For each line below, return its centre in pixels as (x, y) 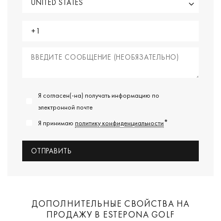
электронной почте (65, 107)
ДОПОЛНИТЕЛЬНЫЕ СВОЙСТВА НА (110, 203)
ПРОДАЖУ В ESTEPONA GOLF (110, 214)
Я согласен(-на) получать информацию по (99, 95)
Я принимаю (56, 123)
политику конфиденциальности (119, 123)
